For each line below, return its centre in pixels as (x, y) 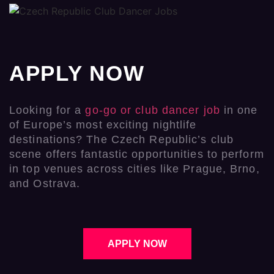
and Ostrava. (45, 183)
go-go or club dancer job (153, 110)
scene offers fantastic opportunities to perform (137, 154)
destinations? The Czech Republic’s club (121, 139)
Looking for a (47, 110)
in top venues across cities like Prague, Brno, (135, 168)
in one (239, 110)
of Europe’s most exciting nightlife (103, 124)
